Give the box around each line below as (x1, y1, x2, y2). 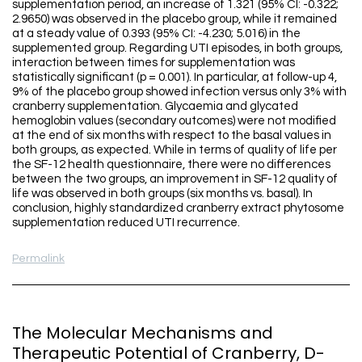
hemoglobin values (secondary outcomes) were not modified (12, 114, 336, 127)
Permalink (12, 252, 65, 264)
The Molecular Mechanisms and (12, 322, 273, 345)
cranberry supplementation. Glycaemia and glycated (12, 99, 298, 112)
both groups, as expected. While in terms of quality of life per (12, 143, 337, 156)
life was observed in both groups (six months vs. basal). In (12, 187, 313, 200)
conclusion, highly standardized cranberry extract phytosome (12, 201, 344, 214)
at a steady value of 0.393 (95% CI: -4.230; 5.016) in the (12, 27, 301, 40)
